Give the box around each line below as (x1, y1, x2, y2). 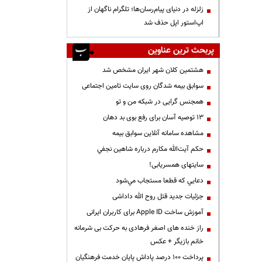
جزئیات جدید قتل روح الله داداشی (112, 191, 204, 202)
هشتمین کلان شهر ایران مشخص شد (102, 65, 204, 75)
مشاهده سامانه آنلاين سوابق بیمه (112, 128, 204, 139)
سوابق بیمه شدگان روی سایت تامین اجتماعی (82, 81, 204, 91)
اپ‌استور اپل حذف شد (144, 18, 204, 28)
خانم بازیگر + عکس (150, 236, 204, 247)
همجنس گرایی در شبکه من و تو (116, 96, 204, 107)
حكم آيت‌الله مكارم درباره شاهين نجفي (97, 144, 204, 154)
